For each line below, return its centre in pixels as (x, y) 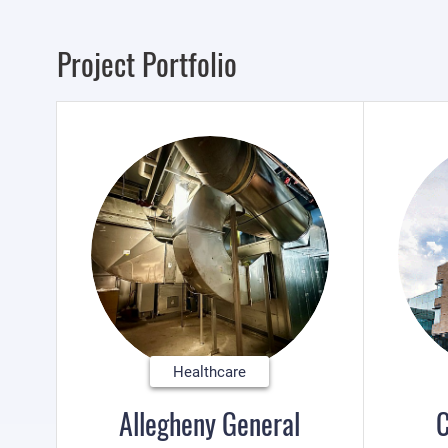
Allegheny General (210, 424)
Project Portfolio (147, 64)
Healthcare (210, 371)
